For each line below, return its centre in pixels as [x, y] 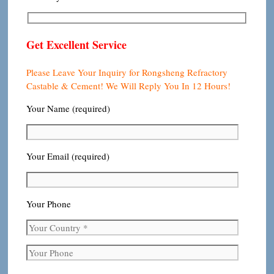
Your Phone [49, 204]
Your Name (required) [68, 109]
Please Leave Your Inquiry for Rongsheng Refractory [127, 72]
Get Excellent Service [76, 45]
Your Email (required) [68, 156]
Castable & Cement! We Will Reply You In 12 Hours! [128, 86]
